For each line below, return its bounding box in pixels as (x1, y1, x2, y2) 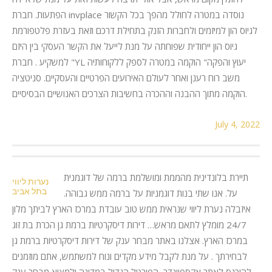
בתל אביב (12, 186, 47, 196)
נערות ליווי (12, 176, 49, 186)
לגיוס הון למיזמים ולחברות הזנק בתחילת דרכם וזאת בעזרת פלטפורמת (12, 24, 257, 36)
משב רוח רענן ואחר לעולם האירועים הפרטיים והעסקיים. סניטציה (12, 71, 240, 84)
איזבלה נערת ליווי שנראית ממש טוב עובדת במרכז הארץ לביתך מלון (12, 202, 251, 215)
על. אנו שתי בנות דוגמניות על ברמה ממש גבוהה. (64, 186, 237, 199)
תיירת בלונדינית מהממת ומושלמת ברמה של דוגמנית (64, 171, 248, 183)
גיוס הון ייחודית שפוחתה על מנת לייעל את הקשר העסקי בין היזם (12, 39, 237, 52)
